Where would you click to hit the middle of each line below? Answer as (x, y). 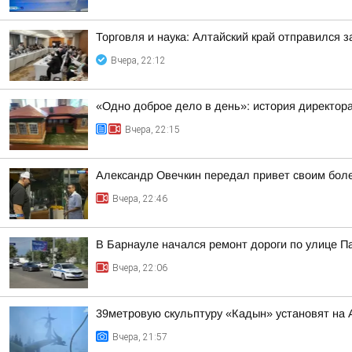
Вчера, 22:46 (140, 199)
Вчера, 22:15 (152, 130)
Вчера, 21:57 (140, 337)
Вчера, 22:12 (138, 60)
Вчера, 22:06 (140, 268)
